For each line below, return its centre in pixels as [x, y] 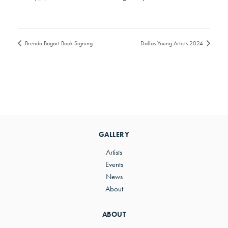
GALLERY [114, 135]
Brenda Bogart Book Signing [58, 43]
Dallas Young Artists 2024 [173, 43]
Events [114, 165]
